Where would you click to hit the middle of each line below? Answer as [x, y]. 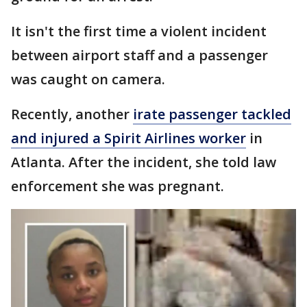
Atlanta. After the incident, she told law [144, 162]
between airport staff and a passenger [139, 55]
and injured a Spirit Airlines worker [128, 138]
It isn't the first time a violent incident [139, 31]
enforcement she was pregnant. [118, 186]
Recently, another [72, 114]
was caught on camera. [88, 79]
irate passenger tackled [212, 114]
